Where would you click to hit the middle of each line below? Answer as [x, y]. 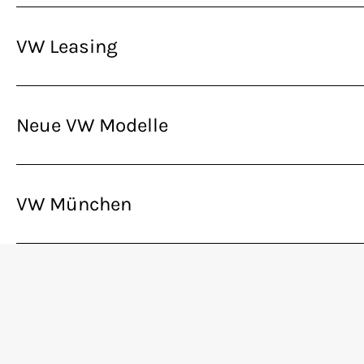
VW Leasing [67, 47]
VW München [74, 204]
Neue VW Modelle [92, 126]
